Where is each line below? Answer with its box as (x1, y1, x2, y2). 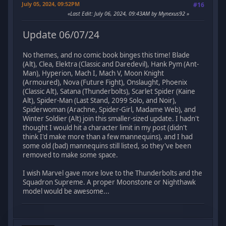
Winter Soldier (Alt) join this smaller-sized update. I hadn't (23, 114, 200, 124)
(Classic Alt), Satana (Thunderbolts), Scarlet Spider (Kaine (23, 87, 196, 96)
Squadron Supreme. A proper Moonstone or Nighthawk (23, 178, 196, 187)
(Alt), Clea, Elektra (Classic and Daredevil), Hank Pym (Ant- (23, 60, 199, 69)
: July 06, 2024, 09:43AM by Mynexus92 (91, 10, 187, 18)
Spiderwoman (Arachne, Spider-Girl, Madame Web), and (23, 105, 196, 115)
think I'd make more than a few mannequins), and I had (23, 132, 193, 142)
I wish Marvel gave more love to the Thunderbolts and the (23, 168, 203, 178)
